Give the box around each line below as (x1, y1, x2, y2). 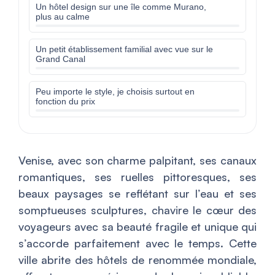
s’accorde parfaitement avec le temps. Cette (18, 236, 257, 250)
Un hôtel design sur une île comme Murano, (36, 2, 206, 12)
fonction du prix (36, 96, 95, 107)
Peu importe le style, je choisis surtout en (36, 87, 195, 97)
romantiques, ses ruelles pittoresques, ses (18, 170, 257, 184)
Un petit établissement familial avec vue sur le (36, 44, 213, 55)
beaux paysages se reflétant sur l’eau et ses (18, 187, 257, 201)
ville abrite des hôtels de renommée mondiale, (18, 253, 257, 267)
